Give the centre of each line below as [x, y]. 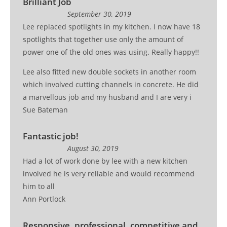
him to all [39, 186]
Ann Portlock [44, 199]
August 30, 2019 [93, 148]
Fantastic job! [51, 136]
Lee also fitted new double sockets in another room [110, 72]
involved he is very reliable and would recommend [109, 174]
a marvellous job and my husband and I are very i [107, 97]
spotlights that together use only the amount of [103, 40]
